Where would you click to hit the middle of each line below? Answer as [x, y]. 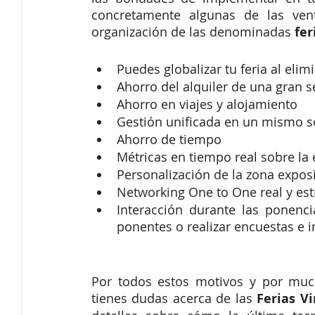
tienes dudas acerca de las [172, 298]
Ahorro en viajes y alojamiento [207, 104]
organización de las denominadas [191, 32]
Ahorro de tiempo [169, 140]
